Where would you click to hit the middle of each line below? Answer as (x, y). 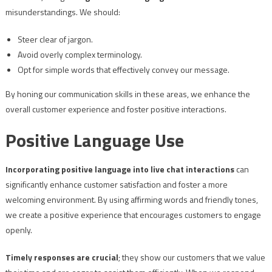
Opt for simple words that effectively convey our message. (123, 70)
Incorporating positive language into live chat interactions (120, 169)
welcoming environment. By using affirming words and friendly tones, (131, 200)
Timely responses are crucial (62, 257)
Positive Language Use (94, 141)
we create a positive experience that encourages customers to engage (133, 215)
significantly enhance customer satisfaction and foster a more (116, 185)
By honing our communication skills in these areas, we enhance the (127, 94)
